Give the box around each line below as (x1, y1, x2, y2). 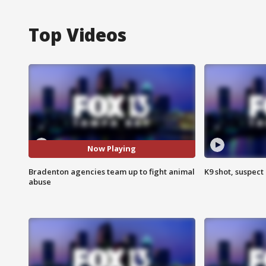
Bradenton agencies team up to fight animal (28, 166, 195, 177)
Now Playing (87, 143, 137, 154)
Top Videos (28, 22, 126, 47)
